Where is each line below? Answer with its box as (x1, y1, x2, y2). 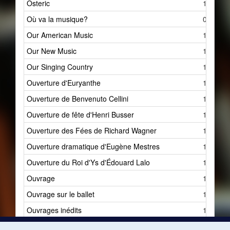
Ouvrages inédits (27, 205, 82, 215)
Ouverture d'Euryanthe (27, 78, 101, 88)
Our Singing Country (27, 62, 93, 72)
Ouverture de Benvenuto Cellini (27, 93, 128, 104)
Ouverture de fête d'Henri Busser (27, 109, 134, 120)
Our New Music (27, 46, 76, 56)
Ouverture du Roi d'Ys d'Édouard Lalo (27, 157, 150, 167)
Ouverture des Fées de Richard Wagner (27, 125, 157, 136)
